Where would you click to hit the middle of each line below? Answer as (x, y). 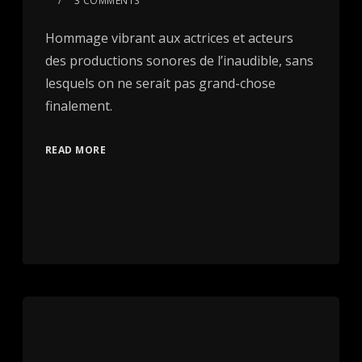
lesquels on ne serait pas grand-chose (160, 84)
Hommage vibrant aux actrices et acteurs (169, 38)
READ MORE (76, 150)
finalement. (78, 106)
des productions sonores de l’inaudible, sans (179, 61)
